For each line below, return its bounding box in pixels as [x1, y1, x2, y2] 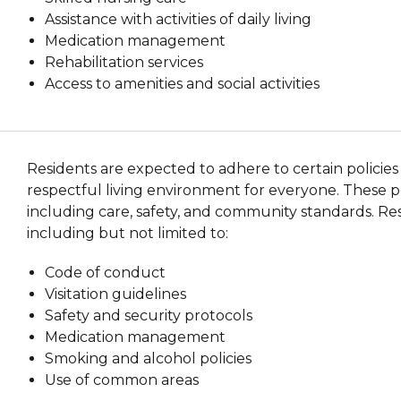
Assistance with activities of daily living [45, 10, 312, 28]
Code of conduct [45, 263, 166, 281]
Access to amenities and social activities [45, 74, 320, 92]
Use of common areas [45, 371, 200, 388]
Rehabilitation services [45, 53, 204, 71]
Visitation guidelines [45, 285, 187, 303]
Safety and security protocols [45, 306, 253, 324]
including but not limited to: [27, 224, 229, 242]
